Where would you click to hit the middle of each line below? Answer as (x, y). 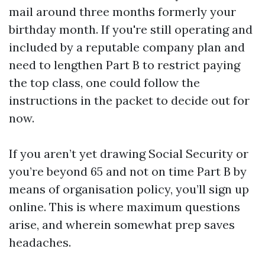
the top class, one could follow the (104, 83)
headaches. (40, 242)
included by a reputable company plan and (127, 47)
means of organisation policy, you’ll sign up (129, 189)
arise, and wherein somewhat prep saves (122, 224)
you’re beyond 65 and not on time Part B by (128, 171)
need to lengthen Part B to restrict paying (125, 65)
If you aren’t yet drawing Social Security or (129, 153)
